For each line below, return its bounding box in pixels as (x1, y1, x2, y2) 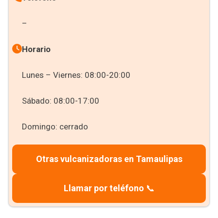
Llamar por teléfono (63, 183, 144, 193)
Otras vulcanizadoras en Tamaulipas (36, 154, 182, 164)
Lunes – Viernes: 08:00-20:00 (21, 70, 130, 80)
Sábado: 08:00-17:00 (21, 96, 99, 106)
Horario (21, 44, 51, 54)
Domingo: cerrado (21, 122, 88, 131)
